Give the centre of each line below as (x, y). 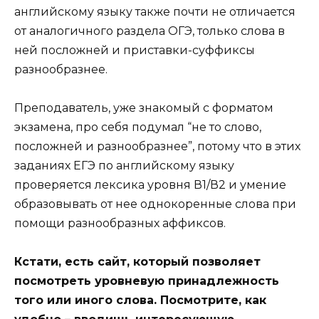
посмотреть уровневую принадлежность (147, 281)
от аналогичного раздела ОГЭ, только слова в (150, 31)
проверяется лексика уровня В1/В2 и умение (150, 184)
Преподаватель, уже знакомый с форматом (144, 108)
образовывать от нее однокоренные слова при (155, 204)
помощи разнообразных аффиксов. (120, 223)
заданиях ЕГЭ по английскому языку (124, 165)
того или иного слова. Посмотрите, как (140, 300)
